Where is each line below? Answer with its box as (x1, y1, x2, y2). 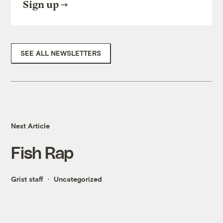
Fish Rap (11, 142, 74, 162)
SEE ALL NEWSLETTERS (20, 49, 102, 58)
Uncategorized (54, 175, 103, 184)
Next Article (11, 121, 50, 130)
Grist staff (11, 175, 44, 184)
